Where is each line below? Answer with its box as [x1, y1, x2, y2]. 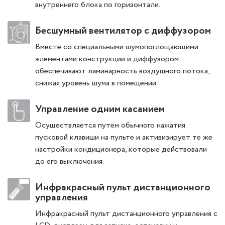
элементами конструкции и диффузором [35, 53, 179, 65]
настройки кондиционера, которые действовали [35, 144, 207, 156]
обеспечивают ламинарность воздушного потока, [35, 65, 209, 77]
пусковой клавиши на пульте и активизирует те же [35, 132, 212, 144]
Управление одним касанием [35, 102, 165, 117]
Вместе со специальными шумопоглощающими [35, 41, 198, 53]
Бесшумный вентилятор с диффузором [35, 24, 211, 39]
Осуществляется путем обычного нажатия [35, 120, 185, 132]
